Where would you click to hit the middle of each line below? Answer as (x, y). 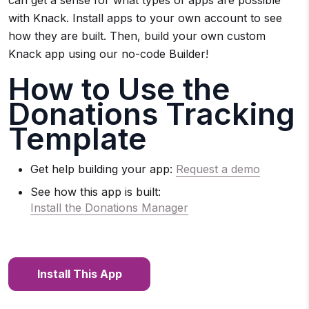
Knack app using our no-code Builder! (108, 53)
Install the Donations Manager (109, 207)
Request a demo (218, 169)
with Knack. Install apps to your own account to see (145, 18)
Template (78, 138)
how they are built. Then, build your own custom (137, 36)
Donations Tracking (152, 113)
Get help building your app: (103, 169)
